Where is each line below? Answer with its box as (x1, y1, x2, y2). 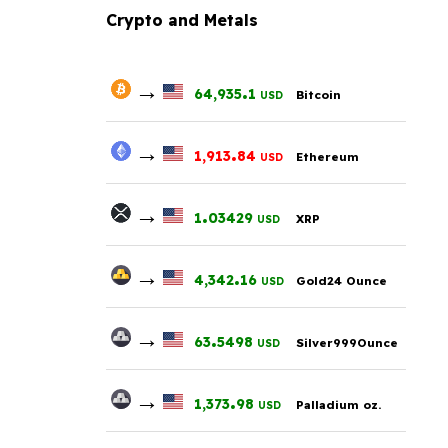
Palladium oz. (296, 396, 381, 412)
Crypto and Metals (106, 9, 258, 30)
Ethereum (296, 148, 359, 164)
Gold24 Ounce (296, 272, 387, 288)
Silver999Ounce (296, 334, 398, 350)
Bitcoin (296, 86, 341, 102)
